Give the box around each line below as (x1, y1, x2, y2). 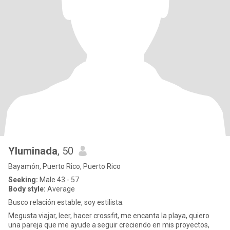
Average (46, 185, 75, 193)
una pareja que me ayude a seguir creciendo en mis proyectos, (8, 221, 209, 229)
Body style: (8, 185, 46, 193)
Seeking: (8, 176, 38, 184)
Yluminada (8, 145, 57, 157)
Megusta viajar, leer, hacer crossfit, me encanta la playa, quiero (8, 212, 209, 220)
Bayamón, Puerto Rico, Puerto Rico (8, 162, 121, 170)
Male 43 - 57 (38, 176, 79, 184)
